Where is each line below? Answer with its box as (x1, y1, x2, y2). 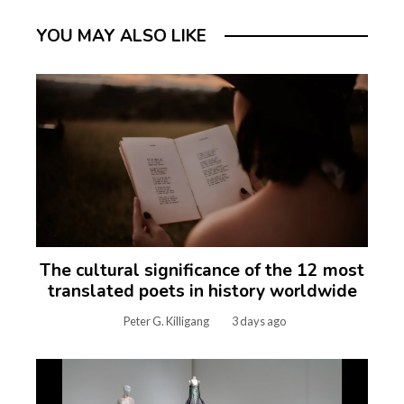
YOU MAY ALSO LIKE (36, 24, 207, 48)
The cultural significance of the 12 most (40, 259, 364, 283)
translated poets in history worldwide (47, 280, 357, 304)
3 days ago (231, 314, 286, 329)
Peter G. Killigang (123, 314, 209, 329)
